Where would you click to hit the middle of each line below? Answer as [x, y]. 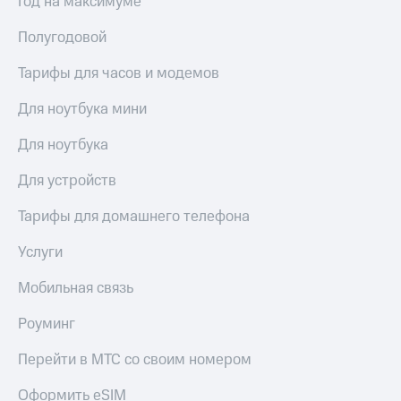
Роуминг [47, 324]
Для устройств [67, 181]
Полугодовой [62, 38]
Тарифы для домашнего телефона [134, 217]
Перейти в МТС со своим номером [135, 360]
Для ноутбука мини [82, 110]
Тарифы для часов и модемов [119, 74]
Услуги [40, 253]
